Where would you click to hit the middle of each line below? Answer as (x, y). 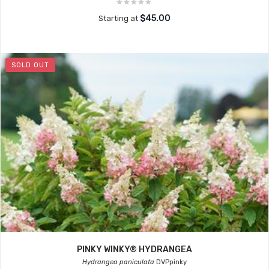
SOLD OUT (30, 65)
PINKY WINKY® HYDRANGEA (134, 249)
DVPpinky (171, 262)
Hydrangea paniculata (118, 262)
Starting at (119, 18)
